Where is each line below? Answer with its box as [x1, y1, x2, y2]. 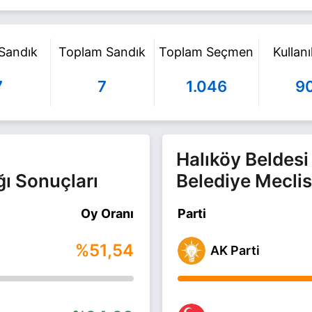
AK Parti [210, 242, 260, 258]
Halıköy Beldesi [176, 148, 309, 170]
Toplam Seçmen [159, 45, 254, 60]
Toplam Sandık [58, 45, 146, 60]
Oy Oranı [81, 205, 134, 221]
